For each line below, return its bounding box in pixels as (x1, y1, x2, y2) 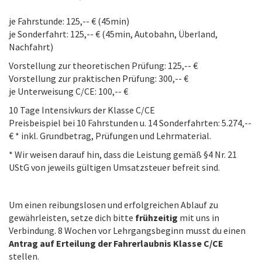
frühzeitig (135, 212, 180, 224)
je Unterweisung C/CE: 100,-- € (9, 85, 128, 98)
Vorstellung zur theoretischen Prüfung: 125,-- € (9, 60, 198, 72)
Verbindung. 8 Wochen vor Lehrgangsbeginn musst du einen (9, 225, 246, 237)
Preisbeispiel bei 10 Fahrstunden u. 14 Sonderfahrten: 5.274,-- (9, 117, 251, 129)
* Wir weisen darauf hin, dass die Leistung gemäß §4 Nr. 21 (9, 149, 237, 161)
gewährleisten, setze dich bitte (9, 212, 135, 224)
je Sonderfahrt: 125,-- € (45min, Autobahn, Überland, (9, 28, 218, 40)
